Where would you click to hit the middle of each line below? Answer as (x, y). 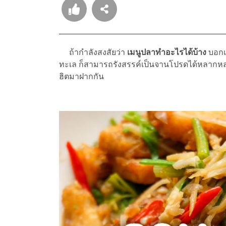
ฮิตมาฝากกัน (81, 77)
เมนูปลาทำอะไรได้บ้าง (167, 52)
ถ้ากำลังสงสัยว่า (93, 52)
